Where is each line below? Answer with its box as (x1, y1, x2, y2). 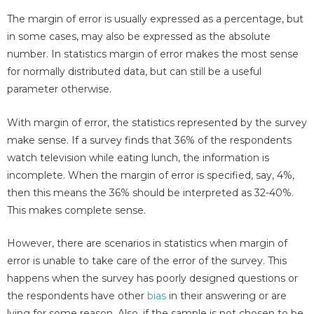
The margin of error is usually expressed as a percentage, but (7, 13, 303, 26)
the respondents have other (7, 289, 147, 303)
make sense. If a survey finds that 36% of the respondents (7, 133, 292, 146)
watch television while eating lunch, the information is (7, 151, 269, 164)
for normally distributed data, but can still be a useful (7, 65, 261, 78)
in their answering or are (166, 289, 287, 303)
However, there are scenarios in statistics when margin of (7, 237, 287, 250)
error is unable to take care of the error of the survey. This (7, 254, 287, 268)
